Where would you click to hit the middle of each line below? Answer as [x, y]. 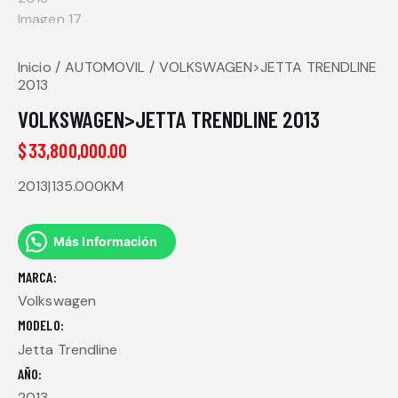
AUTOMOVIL [105, 67]
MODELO [39, 325]
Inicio [35, 67]
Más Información [106, 241]
